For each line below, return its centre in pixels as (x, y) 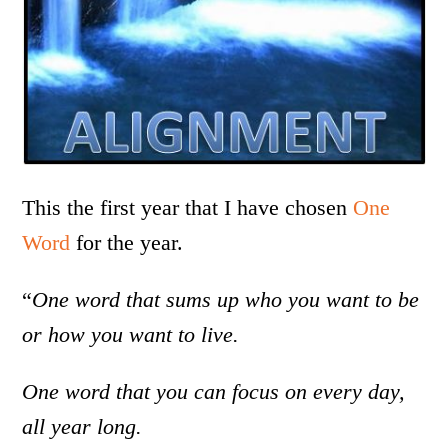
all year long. (82, 427)
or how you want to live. (131, 335)
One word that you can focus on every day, (214, 392)
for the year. (127, 243)
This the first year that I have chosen (188, 208)
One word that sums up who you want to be (226, 300)
